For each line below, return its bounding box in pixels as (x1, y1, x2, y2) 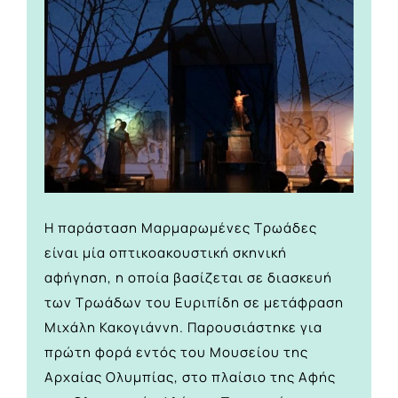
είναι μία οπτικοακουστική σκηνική (44, 243, 287, 263)
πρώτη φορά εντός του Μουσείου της (44, 343, 308, 362)
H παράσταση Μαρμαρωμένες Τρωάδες (44, 219, 317, 238)
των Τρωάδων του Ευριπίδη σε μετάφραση (44, 293, 344, 313)
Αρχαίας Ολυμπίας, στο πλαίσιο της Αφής (44, 368, 336, 387)
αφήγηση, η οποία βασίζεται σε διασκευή (44, 268, 332, 288)
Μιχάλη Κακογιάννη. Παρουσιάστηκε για (44, 318, 322, 338)
